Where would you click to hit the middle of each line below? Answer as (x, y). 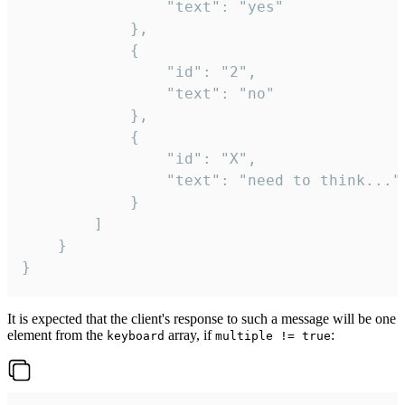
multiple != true (273, 336)
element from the (57, 335)
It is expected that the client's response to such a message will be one (202, 319)
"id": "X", (94, 159)
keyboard (136, 336)
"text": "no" (94, 94)
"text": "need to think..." (94, 181)
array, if (190, 335)
